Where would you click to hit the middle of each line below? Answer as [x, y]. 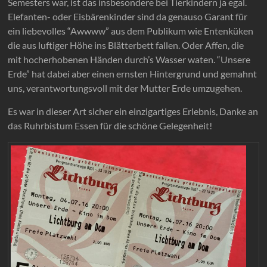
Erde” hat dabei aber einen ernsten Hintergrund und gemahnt [133, 74]
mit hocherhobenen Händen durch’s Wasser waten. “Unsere [129, 60]
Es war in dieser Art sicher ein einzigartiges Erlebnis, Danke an [133, 111]
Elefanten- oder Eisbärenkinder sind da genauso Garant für [128, 17]
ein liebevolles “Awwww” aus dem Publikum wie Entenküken [131, 31]
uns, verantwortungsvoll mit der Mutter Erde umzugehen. [125, 88]
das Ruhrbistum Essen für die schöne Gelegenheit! [110, 126]
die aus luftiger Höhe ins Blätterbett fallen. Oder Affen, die [126, 45]
